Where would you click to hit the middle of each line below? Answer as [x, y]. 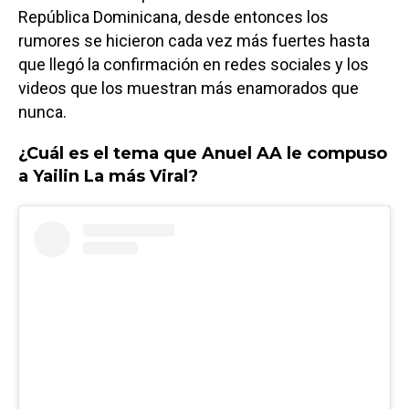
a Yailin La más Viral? [110, 176]
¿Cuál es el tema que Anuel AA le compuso [203, 153]
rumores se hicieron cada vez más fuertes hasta [194, 40]
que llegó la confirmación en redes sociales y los [194, 64]
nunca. [42, 111]
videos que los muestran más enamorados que [189, 88]
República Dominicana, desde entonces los [173, 16]
